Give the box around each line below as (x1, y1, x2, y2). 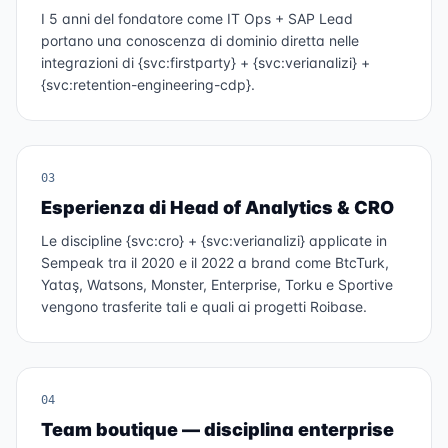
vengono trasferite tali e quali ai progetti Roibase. (41, 298, 367, 315)
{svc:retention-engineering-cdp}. (41, 76, 255, 93)
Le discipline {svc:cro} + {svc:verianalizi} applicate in (41, 232, 387, 249)
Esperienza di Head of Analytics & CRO (41, 197, 394, 218)
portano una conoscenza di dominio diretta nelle (41, 32, 359, 49)
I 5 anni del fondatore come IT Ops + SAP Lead (41, 10, 353, 27)
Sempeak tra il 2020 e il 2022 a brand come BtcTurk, (41, 254, 389, 271)
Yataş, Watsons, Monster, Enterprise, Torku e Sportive (41, 276, 393, 293)
